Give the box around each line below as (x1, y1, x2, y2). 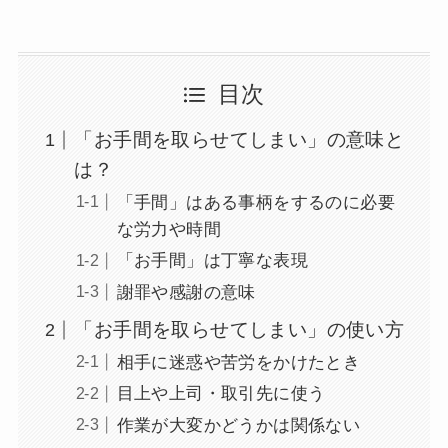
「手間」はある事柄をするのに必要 (116, 193, 396, 213)
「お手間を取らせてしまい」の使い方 (74, 319, 405, 341)
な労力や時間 (116, 220, 222, 240)
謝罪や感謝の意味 (116, 282, 256, 302)
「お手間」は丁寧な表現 (116, 251, 309, 271)
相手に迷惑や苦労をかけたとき (116, 353, 361, 373)
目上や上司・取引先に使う (116, 384, 326, 404)
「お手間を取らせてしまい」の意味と (74, 128, 405, 150)
